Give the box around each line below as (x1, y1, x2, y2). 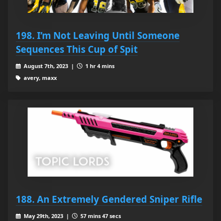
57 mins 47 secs (78, 212, 121, 220)
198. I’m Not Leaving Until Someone (16, 29, 180, 42)
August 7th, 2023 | (22, 62, 77, 70)
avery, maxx (22, 74, 57, 82)
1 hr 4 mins (83, 62, 114, 70)
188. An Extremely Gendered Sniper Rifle (16, 193, 202, 206)
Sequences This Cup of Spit (16, 43, 138, 56)
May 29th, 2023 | (22, 212, 72, 220)
